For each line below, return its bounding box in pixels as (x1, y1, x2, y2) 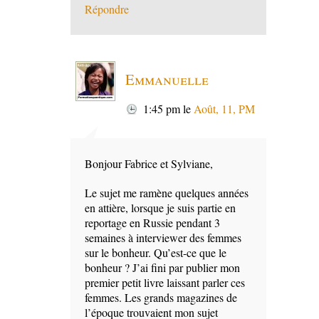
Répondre (85, 1, 129, 17)
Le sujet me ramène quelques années (85, 185, 249, 201)
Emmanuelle (125, 69, 209, 90)
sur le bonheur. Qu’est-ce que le (85, 245, 226, 261)
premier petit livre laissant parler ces (85, 275, 245, 291)
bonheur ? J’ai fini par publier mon (85, 260, 240, 276)
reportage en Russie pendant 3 (85, 215, 220, 231)
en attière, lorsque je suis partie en (85, 200, 236, 216)
